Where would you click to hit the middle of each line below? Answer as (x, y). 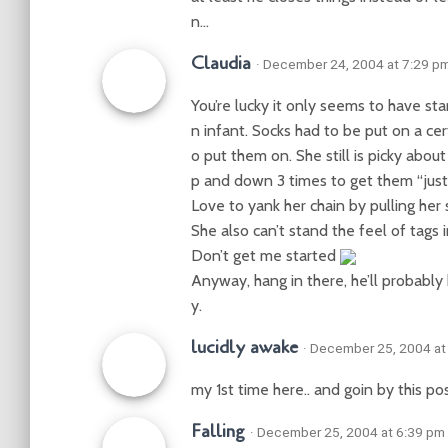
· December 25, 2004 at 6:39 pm (347, 432)
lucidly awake (244, 347)
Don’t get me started (265, 255)
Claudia (221, 63)
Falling (218, 431)
